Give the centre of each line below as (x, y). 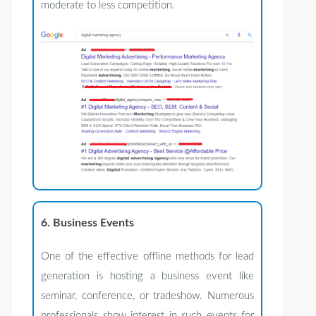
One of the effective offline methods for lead (147, 257)
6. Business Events (87, 223)
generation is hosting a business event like (147, 276)
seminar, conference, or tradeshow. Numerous (147, 296)
